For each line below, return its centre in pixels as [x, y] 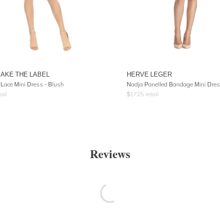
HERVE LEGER [149, 74]
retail [151, 94]
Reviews [110, 153]
